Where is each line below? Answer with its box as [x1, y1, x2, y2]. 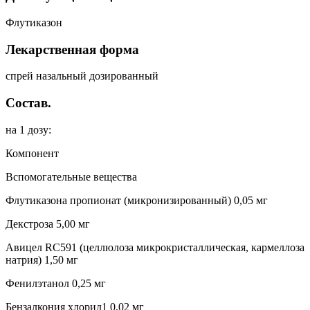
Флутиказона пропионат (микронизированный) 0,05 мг [6, 194, 268, 206]
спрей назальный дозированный [6, 70, 158, 82]
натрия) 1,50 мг [6, 253, 78, 266]
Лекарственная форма [6, 42, 139, 57]
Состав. [6, 95, 51, 111]
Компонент [6, 147, 59, 159]
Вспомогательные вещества [6, 170, 137, 183]
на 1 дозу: [6, 123, 51, 136]
